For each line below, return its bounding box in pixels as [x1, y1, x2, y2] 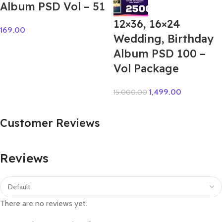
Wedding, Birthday [113, 32, 214, 46]
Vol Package [113, 61, 179, 76]
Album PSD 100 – [113, 47, 206, 61]
